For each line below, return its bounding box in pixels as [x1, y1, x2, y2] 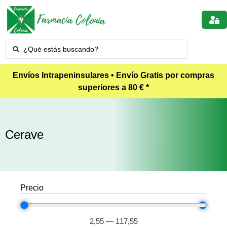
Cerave [5, 128, 44, 142]
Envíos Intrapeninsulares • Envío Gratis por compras [13, 71, 214, 80]
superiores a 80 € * [78, 83, 149, 92]
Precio [20, 183, 44, 193]
